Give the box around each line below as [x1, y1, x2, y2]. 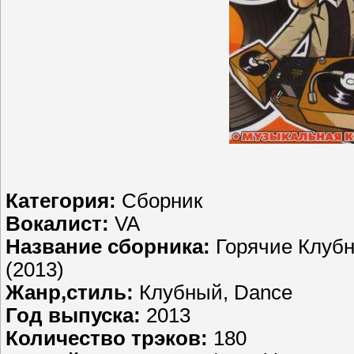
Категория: [6, 190, 122, 213]
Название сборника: [6, 235, 210, 258]
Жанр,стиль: [6, 281, 139, 304]
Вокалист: [6, 213, 115, 235]
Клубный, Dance [139, 281, 292, 304]
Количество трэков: [6, 327, 208, 350]
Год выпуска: [6, 304, 146, 327]
